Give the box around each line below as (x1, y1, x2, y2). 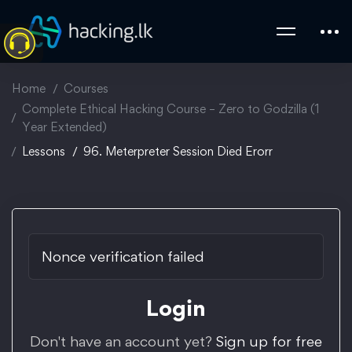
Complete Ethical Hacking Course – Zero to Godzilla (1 (22, 101, 320, 116)
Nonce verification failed (42, 247, 204, 266)
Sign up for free (216, 332, 322, 350)
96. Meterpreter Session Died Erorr (83, 144, 273, 159)
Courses (64, 81, 108, 96)
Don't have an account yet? (30, 332, 216, 350)
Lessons (22, 144, 65, 159)
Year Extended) (22, 119, 107, 134)
